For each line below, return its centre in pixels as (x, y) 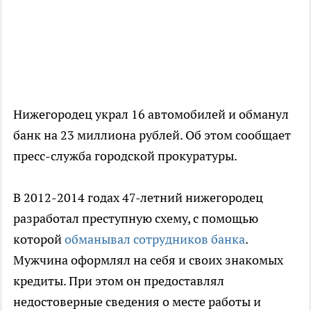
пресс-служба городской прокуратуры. (125, 156)
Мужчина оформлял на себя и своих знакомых (148, 260)
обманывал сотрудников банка (153, 239)
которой (37, 239)
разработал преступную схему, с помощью (136, 219)
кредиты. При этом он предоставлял (119, 281)
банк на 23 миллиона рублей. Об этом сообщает (152, 135)
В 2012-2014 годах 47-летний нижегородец (138, 198)
